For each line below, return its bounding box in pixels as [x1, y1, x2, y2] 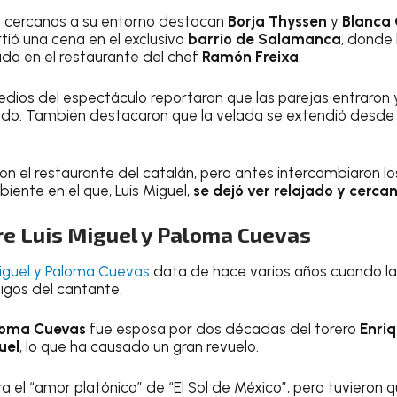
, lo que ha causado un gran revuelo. [19, 338, 259, 355]
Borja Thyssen [228, 12, 327, 30]
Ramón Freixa [202, 48, 299, 66]
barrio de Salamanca [188, 30, 341, 48]
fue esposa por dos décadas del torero [86, 320, 360, 338]
